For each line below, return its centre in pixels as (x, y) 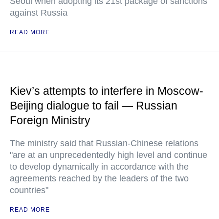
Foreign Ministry (50, 120)
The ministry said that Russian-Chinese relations (104, 143)
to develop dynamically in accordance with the (99, 167)
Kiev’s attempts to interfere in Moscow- (107, 91)
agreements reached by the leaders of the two (99, 179)
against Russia (39, 13)
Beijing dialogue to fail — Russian (94, 106)
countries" (29, 190)
